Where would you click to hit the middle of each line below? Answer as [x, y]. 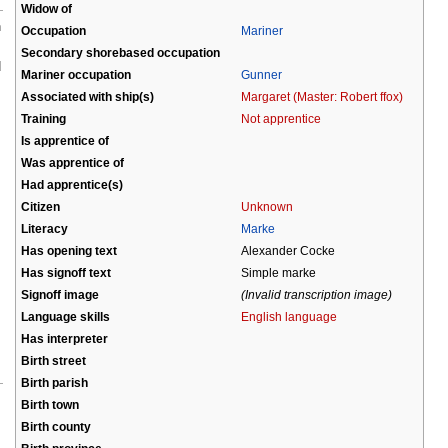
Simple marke [278, 272]
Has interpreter [64, 338]
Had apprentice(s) [72, 184]
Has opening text [69, 250]
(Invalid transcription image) [316, 294]
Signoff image [60, 294]
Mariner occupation [76, 74]
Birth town [50, 404]
